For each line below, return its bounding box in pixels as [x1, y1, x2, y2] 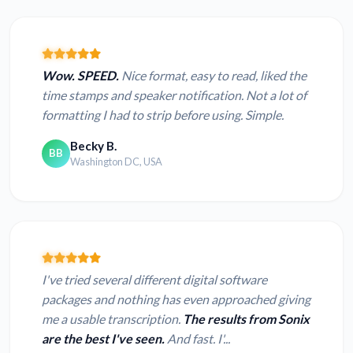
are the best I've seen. [42, 331, 165, 347]
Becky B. [70, 139, 117, 154]
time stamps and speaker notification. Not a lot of [42, 87, 307, 103]
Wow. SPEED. [42, 68, 119, 84]
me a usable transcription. [42, 311, 183, 327]
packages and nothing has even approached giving [42, 292, 310, 307]
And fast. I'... [165, 331, 230, 347]
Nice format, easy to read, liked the [119, 68, 307, 84]
